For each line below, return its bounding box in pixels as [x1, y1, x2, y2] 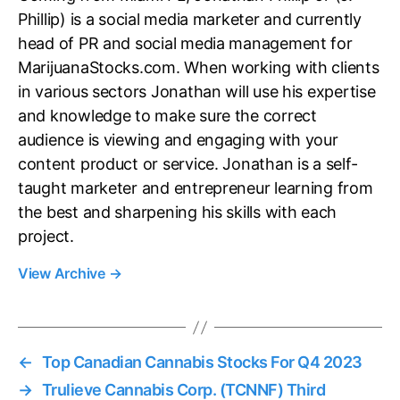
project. [18, 227, 74, 246]
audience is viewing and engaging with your [18, 130, 338, 150]
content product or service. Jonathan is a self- [18, 154, 358, 174]
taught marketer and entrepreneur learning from [18, 179, 373, 198]
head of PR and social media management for [18, 34, 353, 54]
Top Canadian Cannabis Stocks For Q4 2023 [41, 353, 362, 372]
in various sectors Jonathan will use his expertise [18, 82, 376, 102]
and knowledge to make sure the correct [18, 106, 317, 126]
